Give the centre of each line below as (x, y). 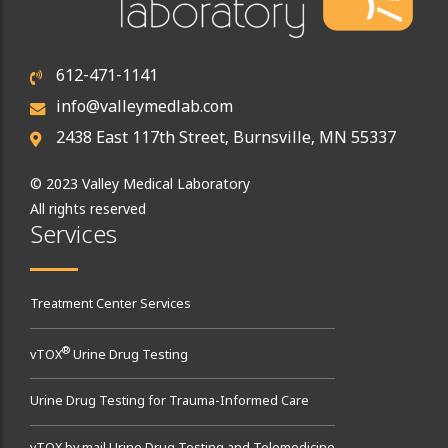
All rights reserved (88, 210)
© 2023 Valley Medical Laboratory (140, 185)
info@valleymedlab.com (145, 107)
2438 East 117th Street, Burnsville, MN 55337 (226, 138)
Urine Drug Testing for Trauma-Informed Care (169, 402)
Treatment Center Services (110, 304)
